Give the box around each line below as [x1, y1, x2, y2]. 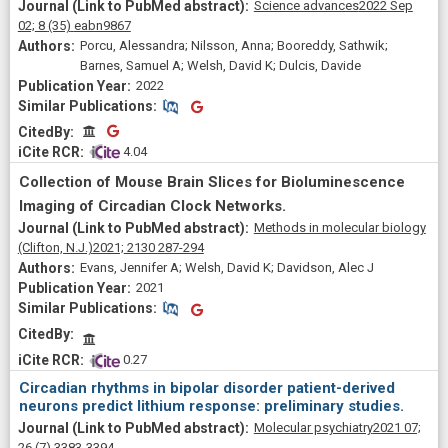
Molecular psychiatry [253, 419, 373, 435]
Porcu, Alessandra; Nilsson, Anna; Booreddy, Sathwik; [79, 37, 388, 53]
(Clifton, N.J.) [17, 240, 93, 256]
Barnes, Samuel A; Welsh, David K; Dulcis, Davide [79, 57, 361, 73]
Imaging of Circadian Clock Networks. [19, 197, 286, 216]
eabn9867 [73, 17, 131, 33]
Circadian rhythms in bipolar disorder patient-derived [19, 378, 395, 397]
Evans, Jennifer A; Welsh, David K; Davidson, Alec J [79, 260, 374, 276]
